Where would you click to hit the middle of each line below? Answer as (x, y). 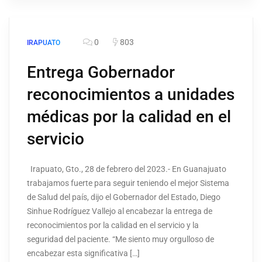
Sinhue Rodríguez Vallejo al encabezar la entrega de (120, 211)
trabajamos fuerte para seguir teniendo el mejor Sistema (128, 183)
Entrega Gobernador (101, 73)
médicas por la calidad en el (129, 117)
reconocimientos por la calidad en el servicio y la (113, 225)
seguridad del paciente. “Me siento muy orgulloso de (120, 239)
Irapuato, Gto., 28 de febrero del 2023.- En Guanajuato (127, 169)
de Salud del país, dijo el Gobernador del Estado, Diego (124, 197)
